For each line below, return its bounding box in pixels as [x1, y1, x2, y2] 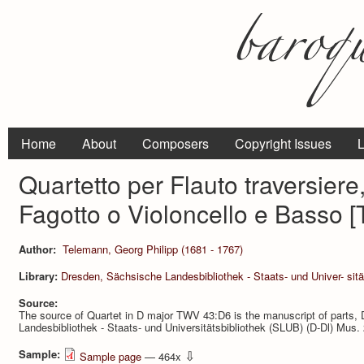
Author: [19, 240, 59, 257]
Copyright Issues [235, 134, 331, 153]
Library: [19, 267, 61, 284]
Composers [142, 134, 209, 153]
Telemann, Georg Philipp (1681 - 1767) [62, 240, 243, 257]
